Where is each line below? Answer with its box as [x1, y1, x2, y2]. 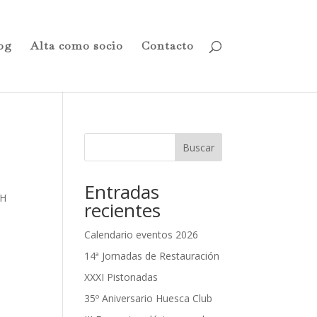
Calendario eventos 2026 [84, 228, 199, 241]
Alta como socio [30, 38, 123, 53]
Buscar [182, 140, 214, 154]
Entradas [84, 179, 160, 204]
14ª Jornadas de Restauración [84, 249, 220, 263]
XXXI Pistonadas [84, 270, 158, 284]
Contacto [141, 38, 194, 53]
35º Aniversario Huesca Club [84, 292, 213, 305]
